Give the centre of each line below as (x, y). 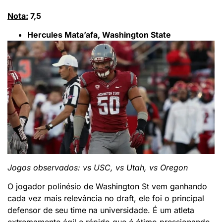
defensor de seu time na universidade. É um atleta (101, 210)
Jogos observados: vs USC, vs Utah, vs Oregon (98, 167)
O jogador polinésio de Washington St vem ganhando (107, 186)
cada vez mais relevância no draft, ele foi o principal (106, 198)
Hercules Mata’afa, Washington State (99, 34)
